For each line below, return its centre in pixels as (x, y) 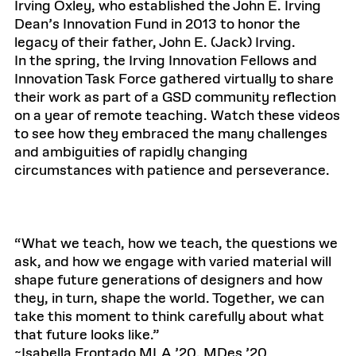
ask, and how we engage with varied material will (173, 262)
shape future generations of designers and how (168, 281)
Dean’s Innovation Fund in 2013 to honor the (157, 25)
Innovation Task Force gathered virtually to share (174, 79)
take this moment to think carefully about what (169, 317)
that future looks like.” (87, 335)
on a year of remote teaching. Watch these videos (177, 116)
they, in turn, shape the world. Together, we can (169, 299)
